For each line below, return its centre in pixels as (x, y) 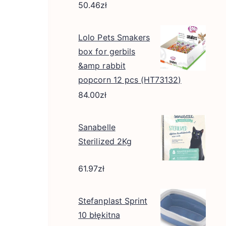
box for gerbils (107, 51)
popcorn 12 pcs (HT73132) (130, 80)
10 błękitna (99, 215)
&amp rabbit (102, 66)
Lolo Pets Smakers (114, 37)
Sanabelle (97, 127)
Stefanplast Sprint (113, 201)
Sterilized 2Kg (105, 141)
